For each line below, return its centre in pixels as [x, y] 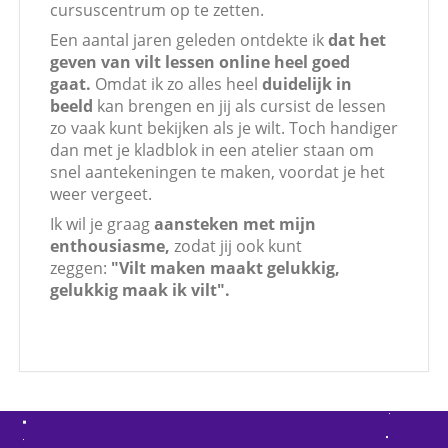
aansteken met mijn [235, 224]
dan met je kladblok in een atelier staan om [212, 150]
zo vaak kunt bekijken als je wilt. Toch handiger [224, 128]
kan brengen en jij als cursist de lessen [241, 106]
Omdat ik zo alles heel [176, 84]
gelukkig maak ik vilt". [140, 290]
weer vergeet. [101, 194]
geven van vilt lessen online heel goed [200, 62]
